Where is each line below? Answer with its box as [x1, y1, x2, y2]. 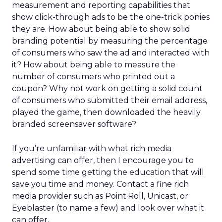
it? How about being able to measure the [12, 60, 175, 69]
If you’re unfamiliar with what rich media [12, 144, 171, 153]
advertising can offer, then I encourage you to [12, 156, 194, 165]
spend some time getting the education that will [12, 167, 204, 177]
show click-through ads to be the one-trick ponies [12, 12, 210, 22]
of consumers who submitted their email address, [12, 96, 207, 105]
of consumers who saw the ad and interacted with [12, 48, 210, 57]
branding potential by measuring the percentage [12, 36, 208, 46]
